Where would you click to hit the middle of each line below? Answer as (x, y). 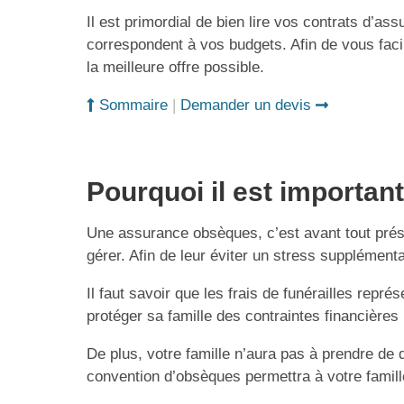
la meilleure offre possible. (175, 68)
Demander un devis (248, 106)
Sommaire (131, 106)
